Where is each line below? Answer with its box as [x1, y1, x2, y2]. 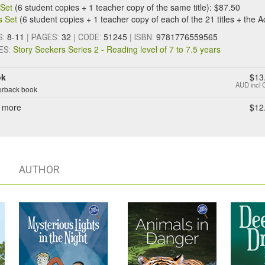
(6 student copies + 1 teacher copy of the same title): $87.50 [15, 1, 240, 13]
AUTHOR [19, 163, 60, 176]
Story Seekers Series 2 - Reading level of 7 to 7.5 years [13, 43, 221, 55]
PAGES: [31, 33, 59, 42]
